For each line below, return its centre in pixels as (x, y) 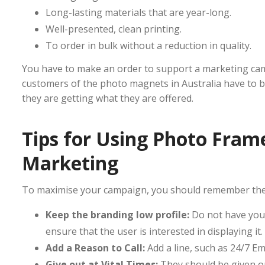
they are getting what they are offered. (108, 98)
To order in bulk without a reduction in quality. (148, 46)
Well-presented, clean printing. (114, 29)
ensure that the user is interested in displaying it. (154, 232)
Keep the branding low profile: (117, 215)
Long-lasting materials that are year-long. (138, 13)
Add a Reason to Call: (95, 248)
